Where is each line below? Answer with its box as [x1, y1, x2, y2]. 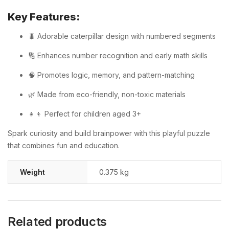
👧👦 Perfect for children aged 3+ [28, 109, 141, 118]
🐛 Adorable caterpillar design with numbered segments [28, 31, 216, 40]
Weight [20, 167, 45, 176]
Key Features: [8, 10, 80, 23]
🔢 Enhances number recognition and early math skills [28, 51, 208, 60]
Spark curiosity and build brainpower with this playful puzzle [8, 128, 210, 138]
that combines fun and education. [8, 141, 120, 150]
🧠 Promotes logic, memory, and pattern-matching [28, 70, 195, 79]
